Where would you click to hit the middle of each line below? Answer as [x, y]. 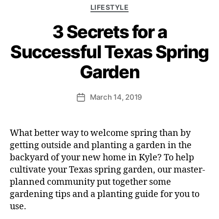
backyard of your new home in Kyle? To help [102, 157]
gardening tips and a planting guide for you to [105, 194]
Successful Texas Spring [109, 52]
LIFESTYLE [109, 7]
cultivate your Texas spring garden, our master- [108, 170]
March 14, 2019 [116, 97]
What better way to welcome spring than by [100, 133]
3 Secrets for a [109, 32]
